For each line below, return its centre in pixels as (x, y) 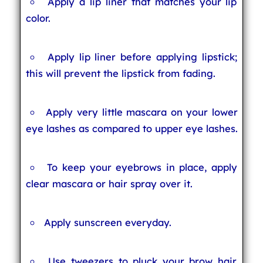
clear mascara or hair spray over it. (109, 183)
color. (38, 18)
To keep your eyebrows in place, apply (142, 167)
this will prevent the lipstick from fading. (120, 73)
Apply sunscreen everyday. (108, 222)
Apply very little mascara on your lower (142, 112)
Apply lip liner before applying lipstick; (142, 57)
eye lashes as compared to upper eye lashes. (131, 128)
